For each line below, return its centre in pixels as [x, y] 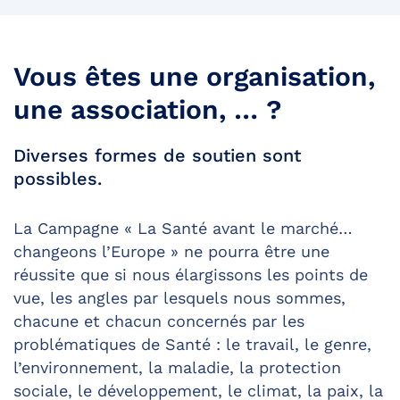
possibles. [58, 178]
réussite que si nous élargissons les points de [191, 274]
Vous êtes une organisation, [194, 76]
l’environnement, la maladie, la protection [177, 367]
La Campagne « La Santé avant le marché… [183, 228]
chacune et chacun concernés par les [159, 321]
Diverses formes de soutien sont [157, 155]
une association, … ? [147, 109]
